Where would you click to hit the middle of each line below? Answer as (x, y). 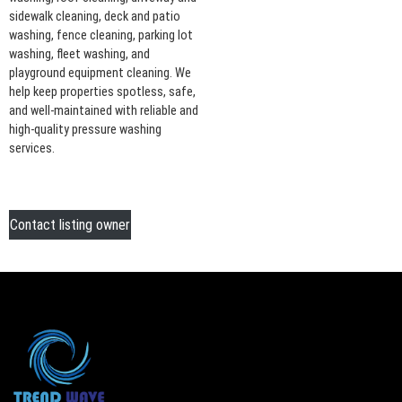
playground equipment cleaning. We (100, 73)
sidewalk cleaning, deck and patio (95, 16)
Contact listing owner (70, 225)
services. (32, 148)
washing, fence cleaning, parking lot (101, 35)
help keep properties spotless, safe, (102, 92)
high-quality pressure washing (85, 129)
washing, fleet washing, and (79, 54)
